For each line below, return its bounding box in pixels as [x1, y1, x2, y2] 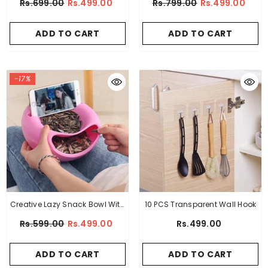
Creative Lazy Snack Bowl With [10, 199, 125, 210]
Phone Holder [43, 212, 92, 223]
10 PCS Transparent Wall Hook [144, 199, 257, 210]
